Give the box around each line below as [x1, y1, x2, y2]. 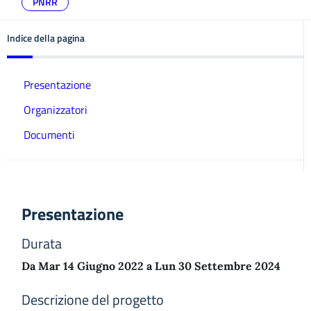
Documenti [24, 126, 75, 143]
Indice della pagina [7, 31, 85, 45]
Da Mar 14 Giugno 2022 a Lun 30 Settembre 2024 [22, 259, 280, 273]
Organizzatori [24, 101, 87, 118]
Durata [22, 233, 62, 254]
